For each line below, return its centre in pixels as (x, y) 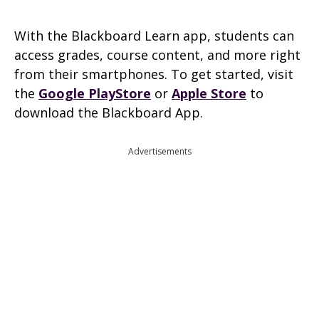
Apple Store (209, 93)
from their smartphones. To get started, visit (154, 74)
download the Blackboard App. (109, 112)
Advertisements (159, 151)
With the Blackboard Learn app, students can (154, 35)
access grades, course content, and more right (157, 54)
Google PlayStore (95, 93)
